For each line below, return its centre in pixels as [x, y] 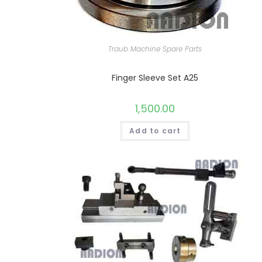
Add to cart [155, 130]
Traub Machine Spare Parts [155, 49]
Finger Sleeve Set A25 [155, 77]
